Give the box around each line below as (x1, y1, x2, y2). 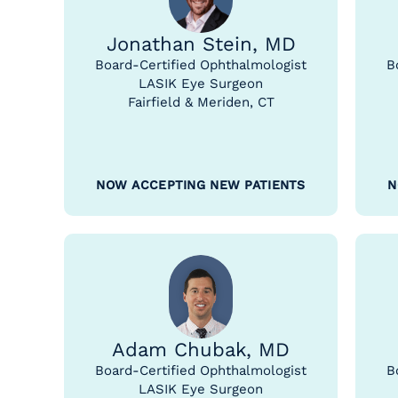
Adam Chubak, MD (112, 338, 290, 361)
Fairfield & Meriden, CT (127, 94, 275, 110)
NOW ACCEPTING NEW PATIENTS (96, 178, 306, 192)
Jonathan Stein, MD (106, 33, 296, 55)
